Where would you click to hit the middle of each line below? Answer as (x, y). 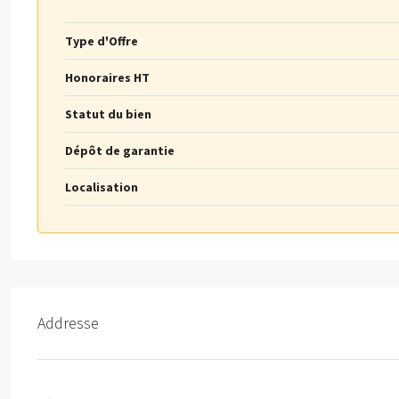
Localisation (102, 187)
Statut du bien (108, 114)
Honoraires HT (107, 78)
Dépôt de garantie (120, 151)
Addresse (68, 323)
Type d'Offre (102, 41)
